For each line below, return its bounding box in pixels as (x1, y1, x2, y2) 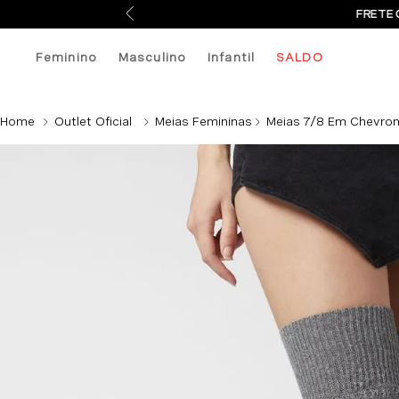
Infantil (208, 50, 256, 64)
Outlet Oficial (54, 114, 132, 128)
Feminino (36, 50, 97, 64)
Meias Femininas (155, 114, 252, 128)
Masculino (118, 50, 187, 64)
